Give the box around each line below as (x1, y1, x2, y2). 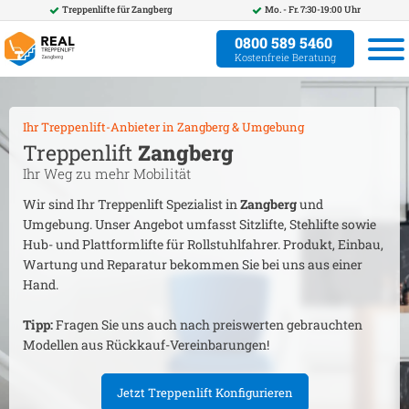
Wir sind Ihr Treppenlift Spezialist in (23, 195, 240, 213)
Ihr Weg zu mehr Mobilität (23, 164, 191, 183)
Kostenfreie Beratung (235, 50, 336, 64)
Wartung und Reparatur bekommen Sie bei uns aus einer (23, 256, 362, 273)
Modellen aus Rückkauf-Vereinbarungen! (23, 336, 269, 353)
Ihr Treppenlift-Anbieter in (23, 119, 177, 135)
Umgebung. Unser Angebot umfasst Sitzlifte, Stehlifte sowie (23, 215, 376, 233)
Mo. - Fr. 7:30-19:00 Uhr (264, 4, 361, 16)
